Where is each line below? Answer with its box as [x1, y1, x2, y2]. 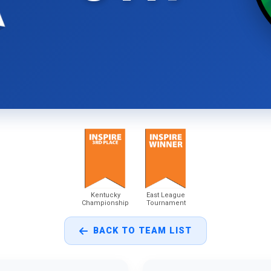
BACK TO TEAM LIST [93, 226, 192, 236]
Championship [82, 199, 129, 207]
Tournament [146, 199, 186, 207]
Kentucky [90, 191, 120, 199]
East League [146, 191, 185, 199]
